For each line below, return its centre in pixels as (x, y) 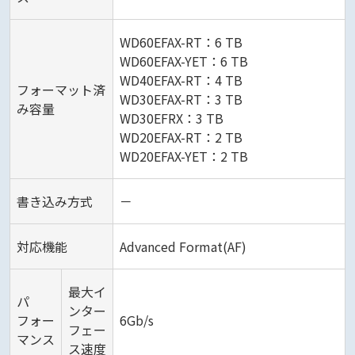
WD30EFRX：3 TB (172, 118)
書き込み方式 (55, 202)
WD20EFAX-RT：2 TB (181, 137)
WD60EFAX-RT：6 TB (181, 42)
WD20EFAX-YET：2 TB (184, 157)
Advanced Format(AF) (183, 247)
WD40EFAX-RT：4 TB (181, 80)
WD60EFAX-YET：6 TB (184, 61)
